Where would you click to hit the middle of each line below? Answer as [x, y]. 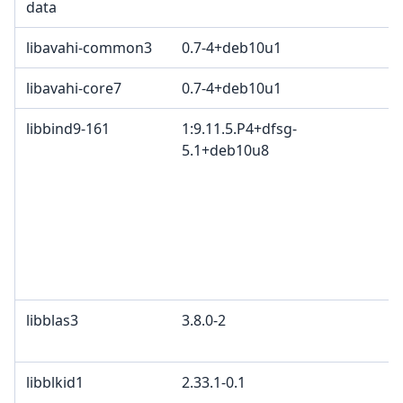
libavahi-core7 [74, 89]
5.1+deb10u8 [225, 151]
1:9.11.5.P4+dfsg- [239, 129]
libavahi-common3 [89, 48]
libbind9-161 [68, 129]
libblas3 [52, 321]
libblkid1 [55, 383]
